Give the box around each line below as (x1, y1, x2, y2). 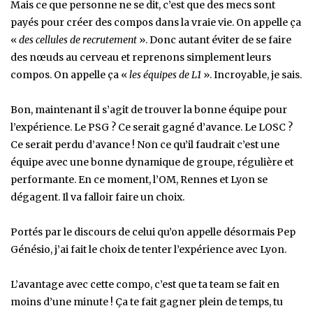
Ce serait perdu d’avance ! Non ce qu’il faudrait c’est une (10, 138, 279, 152)
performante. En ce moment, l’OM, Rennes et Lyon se (10, 173, 268, 187)
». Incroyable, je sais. (201, 68, 302, 82)
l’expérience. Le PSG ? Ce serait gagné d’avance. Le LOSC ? (10, 121, 293, 134)
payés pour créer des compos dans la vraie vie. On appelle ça (10, 16, 301, 29)
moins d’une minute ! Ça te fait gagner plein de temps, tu (10, 296, 283, 309)
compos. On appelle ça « (10, 68, 129, 82)
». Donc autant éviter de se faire (137, 34, 291, 47)
